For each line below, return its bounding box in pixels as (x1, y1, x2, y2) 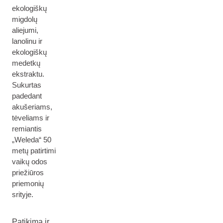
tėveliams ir (12, 113, 49, 122)
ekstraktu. (12, 70, 44, 78)
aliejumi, (12, 26, 38, 34)
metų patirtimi (12, 146, 56, 155)
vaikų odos (12, 157, 47, 166)
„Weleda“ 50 (12, 135, 51, 144)
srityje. (12, 190, 33, 199)
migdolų (12, 15, 37, 23)
